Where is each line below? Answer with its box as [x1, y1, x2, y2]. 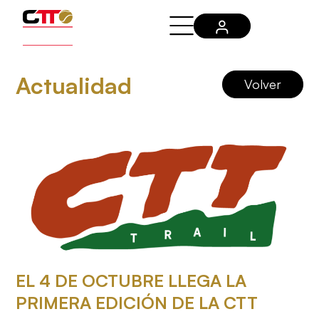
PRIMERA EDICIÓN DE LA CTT [16, 292, 258, 314]
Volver [244, 75, 281, 92]
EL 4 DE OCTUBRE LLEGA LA [16, 270, 247, 292]
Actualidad [16, 70, 132, 100]
